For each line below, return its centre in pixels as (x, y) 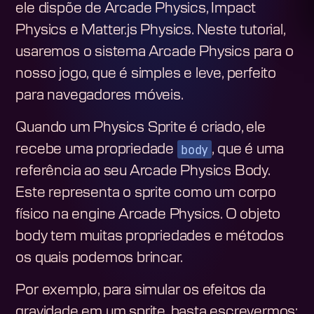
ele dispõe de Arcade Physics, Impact (136, 9)
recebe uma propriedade (96, 150)
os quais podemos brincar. (99, 258)
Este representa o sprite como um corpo (146, 193)
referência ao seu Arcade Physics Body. (143, 171)
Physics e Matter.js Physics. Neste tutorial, (150, 30)
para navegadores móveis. (100, 96)
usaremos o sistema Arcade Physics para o (155, 52)
